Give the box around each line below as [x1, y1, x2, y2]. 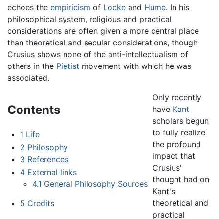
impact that [153, 151, 196, 161]
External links [27, 167, 77, 177]
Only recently [153, 92, 202, 103]
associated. [7, 73, 49, 83]
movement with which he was [79, 61, 191, 71]
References [27, 154, 68, 165]
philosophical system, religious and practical [7, 14, 172, 24]
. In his [166, 2, 189, 13]
